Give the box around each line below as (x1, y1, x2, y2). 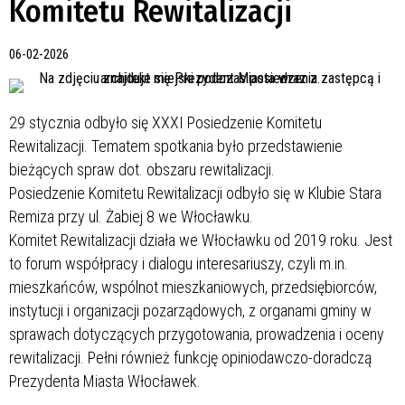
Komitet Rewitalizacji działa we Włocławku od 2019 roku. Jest (9, 230, 392, 250)
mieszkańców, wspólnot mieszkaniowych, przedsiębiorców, (9, 277, 377, 297)
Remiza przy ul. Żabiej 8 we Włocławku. (9, 206, 253, 226)
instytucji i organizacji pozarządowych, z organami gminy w (9, 300, 372, 320)
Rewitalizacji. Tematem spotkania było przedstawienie (9, 136, 343, 155)
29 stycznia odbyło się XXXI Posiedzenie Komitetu (9, 112, 322, 132)
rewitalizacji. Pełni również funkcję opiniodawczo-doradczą (9, 347, 372, 367)
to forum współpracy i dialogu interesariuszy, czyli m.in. (9, 253, 348, 273)
